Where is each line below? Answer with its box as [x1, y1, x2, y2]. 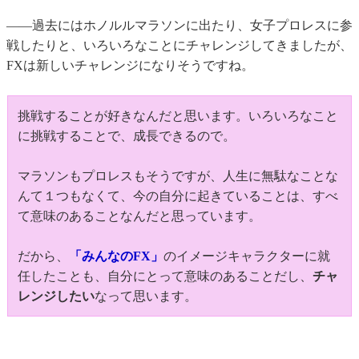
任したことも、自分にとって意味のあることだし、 [18, 269, 313, 284]
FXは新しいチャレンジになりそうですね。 [6, 58, 254, 73]
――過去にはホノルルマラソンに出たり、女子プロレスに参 [6, 18, 353, 33]
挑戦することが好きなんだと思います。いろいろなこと [18, 109, 338, 123]
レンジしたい [18, 289, 95, 304]
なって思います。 [95, 289, 197, 304]
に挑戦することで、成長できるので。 [18, 129, 236, 143]
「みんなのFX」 [69, 249, 163, 264]
